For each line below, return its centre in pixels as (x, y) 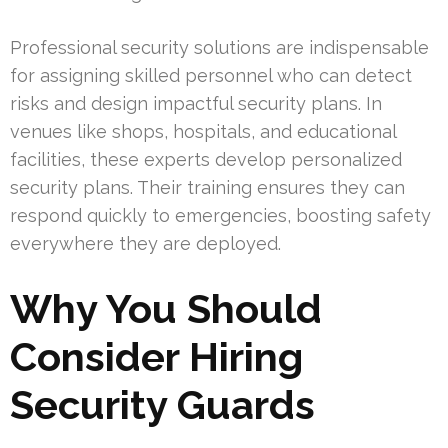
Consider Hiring (156, 357)
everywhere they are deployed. (145, 244)
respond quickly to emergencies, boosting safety (220, 216)
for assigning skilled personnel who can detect (211, 76)
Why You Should (166, 309)
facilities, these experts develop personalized (206, 160)
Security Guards (162, 405)
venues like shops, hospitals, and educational (203, 132)
